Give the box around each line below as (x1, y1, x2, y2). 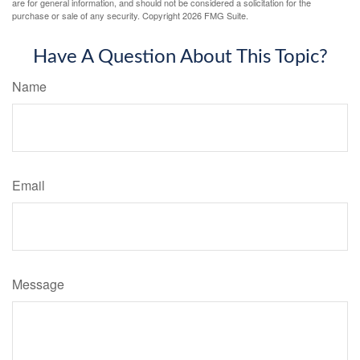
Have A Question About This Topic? (32, 47, 328, 67)
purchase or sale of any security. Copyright (12, 9, 182, 22)
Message (12, 275, 64, 294)
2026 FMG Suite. (182, 9, 248, 22)
